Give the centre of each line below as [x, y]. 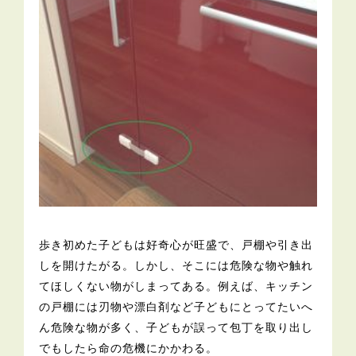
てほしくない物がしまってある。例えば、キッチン [176, 286]
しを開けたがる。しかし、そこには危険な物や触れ [176, 265]
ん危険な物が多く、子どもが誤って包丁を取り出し [176, 327]
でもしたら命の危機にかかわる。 [129, 348]
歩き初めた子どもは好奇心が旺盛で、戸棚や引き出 [176, 244]
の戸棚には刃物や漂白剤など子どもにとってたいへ [176, 306]
